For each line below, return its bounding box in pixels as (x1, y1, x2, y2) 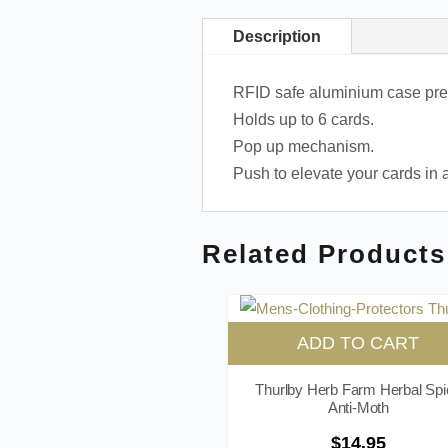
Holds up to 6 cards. (232, 110, 374, 128)
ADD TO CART (297, 333, 420, 354)
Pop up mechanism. (232, 137, 374, 155)
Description (232, 27, 321, 45)
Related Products (201, 238, 446, 269)
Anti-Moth (327, 398, 389, 416)
